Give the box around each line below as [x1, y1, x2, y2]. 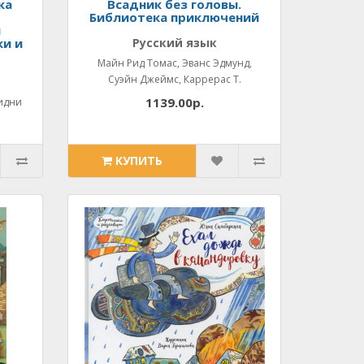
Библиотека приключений [89, 9, 260, 25]
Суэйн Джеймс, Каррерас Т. [107, 72, 241, 86]
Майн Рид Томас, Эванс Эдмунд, [97, 56, 252, 70]
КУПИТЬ [115, 153, 163, 168]
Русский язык [132, 35, 217, 50]
